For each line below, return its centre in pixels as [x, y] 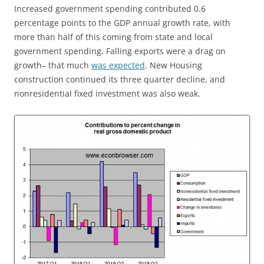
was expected [118, 65]
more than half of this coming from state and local [113, 37]
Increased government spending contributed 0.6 [110, 9]
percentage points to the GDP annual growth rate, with [122, 23]
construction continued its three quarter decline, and [120, 80]
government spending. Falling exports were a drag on [120, 51]
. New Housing [174, 65]
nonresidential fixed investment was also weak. [107, 94]
